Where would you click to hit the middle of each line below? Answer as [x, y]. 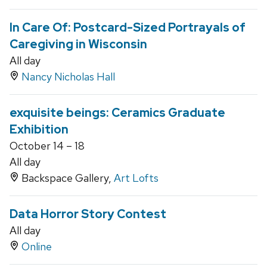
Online [37, 247]
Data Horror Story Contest [88, 214]
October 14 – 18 [47, 146]
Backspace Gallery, [66, 178]
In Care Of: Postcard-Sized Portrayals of [128, 28]
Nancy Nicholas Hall [68, 77]
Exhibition [39, 130]
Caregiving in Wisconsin [78, 44]
